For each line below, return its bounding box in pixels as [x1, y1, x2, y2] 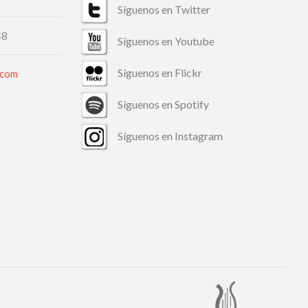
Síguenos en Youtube [118, 34, 215, 47]
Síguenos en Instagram [118, 129, 223, 142]
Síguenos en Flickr [118, 66, 203, 79]
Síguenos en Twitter [118, 3, 211, 16]
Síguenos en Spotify [118, 98, 210, 111]
